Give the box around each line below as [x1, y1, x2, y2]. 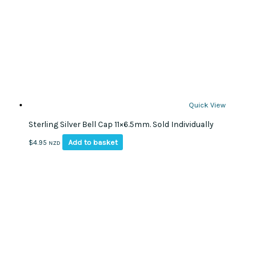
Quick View [189, 100, 226, 110]
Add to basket [68, 138, 118, 147]
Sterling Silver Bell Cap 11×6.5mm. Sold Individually [28, 119, 213, 129]
